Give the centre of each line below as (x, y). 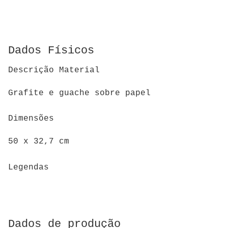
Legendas (28, 167)
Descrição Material (54, 70)
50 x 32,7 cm (39, 141)
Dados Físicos (51, 50)
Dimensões (31, 119)
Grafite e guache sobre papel (79, 93)
